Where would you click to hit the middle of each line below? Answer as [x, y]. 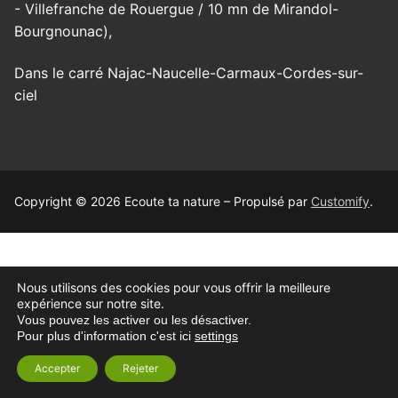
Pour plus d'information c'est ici [106, 336]
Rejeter [140, 368]
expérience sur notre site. [91, 303]
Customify [340, 202]
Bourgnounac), [63, 31]
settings [216, 336]
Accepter [57, 368]
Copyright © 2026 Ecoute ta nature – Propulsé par [163, 202]
